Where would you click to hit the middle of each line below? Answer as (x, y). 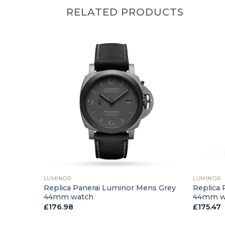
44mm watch (68, 197)
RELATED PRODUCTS (125, 12)
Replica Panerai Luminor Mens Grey (109, 188)
